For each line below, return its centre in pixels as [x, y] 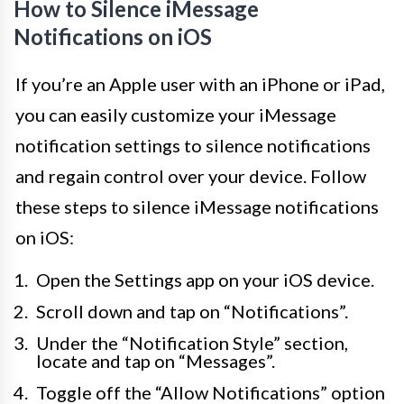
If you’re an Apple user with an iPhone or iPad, [200, 84]
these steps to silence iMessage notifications [197, 207]
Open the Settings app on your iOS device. [205, 280]
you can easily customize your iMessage [176, 115]
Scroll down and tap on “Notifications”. [192, 312]
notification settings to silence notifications [193, 146]
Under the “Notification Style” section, [192, 343]
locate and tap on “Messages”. [156, 361]
